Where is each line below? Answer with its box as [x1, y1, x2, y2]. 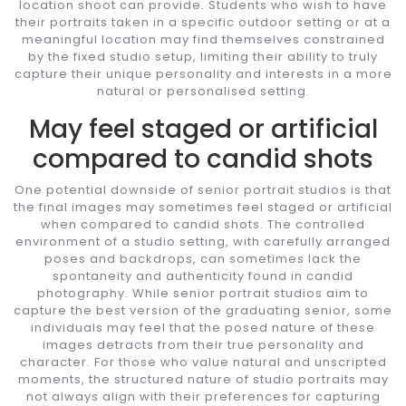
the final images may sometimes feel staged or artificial [14, 198, 392, 216]
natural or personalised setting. [96, 82, 310, 100]
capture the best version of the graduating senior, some [14, 301, 392, 319]
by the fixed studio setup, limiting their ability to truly [28, 47, 378, 65]
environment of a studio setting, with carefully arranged [15, 232, 391, 250]
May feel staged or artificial [28, 111, 378, 147]
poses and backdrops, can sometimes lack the [44, 249, 362, 267]
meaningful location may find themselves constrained [21, 30, 385, 48]
